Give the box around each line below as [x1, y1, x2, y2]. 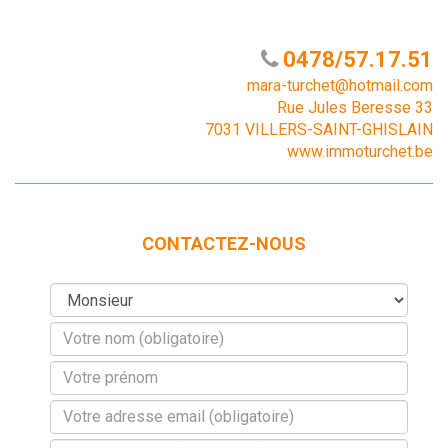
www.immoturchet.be [287, 141, 433, 161]
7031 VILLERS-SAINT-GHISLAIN [205, 119, 433, 139]
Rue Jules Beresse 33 [277, 97, 433, 117]
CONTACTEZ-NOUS [142, 232, 306, 254]
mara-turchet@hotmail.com [247, 75, 433, 95]
